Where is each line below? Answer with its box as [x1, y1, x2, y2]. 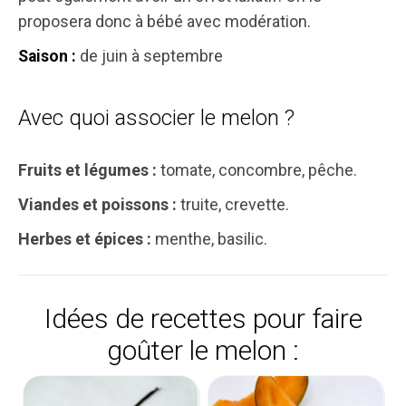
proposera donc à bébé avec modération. [18, 12, 311, 31]
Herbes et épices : [18, 229, 155, 248]
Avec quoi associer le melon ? [18, 105, 295, 130]
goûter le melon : [107, 334, 299, 366]
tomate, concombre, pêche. [160, 160, 357, 179]
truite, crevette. [180, 195, 289, 214]
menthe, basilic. [155, 229, 267, 248]
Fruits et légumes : [18, 160, 160, 179]
